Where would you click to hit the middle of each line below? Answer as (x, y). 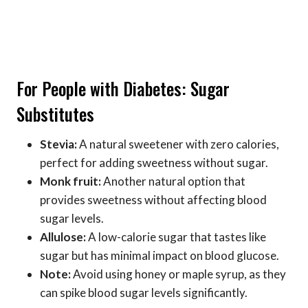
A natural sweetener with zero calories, (178, 144)
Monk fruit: (70, 181)
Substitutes (55, 113)
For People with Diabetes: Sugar (123, 88)
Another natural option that (173, 181)
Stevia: (58, 144)
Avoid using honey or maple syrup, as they (178, 274)
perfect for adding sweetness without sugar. (154, 163)
